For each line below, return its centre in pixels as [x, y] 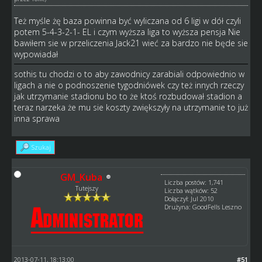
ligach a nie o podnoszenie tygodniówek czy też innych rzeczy [129, 85]
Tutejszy [87, 188]
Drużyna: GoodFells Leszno [203, 206]
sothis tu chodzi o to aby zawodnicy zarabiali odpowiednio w [129, 74]
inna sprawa [37, 118]
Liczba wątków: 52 [191, 190]
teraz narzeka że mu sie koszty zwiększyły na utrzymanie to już [131, 107]
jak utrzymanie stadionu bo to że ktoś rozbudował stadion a [128, 96]
